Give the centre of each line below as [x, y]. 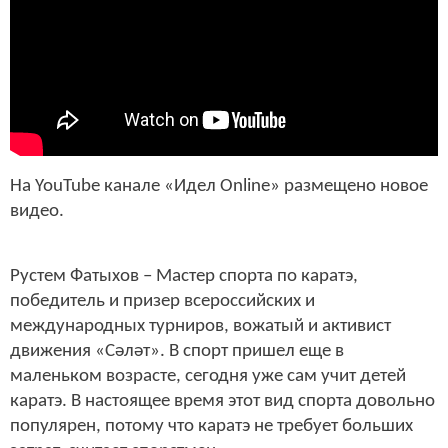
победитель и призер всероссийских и [162, 302]
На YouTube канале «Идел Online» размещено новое [219, 186]
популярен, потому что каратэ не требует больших [211, 427]
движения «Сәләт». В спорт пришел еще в [177, 352]
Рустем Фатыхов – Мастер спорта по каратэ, [184, 277]
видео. [37, 211]
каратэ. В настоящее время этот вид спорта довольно [222, 402]
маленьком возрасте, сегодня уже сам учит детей [208, 377]
